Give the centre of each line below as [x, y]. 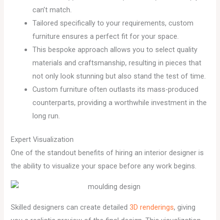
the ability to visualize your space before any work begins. [104, 166]
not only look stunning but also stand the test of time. [119, 76]
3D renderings [152, 207]
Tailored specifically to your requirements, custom [113, 23]
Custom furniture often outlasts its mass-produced [116, 89]
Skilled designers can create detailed [70, 207]
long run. [46, 116]
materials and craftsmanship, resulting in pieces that [117, 63]
